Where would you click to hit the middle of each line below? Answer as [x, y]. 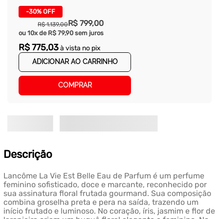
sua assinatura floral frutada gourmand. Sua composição [107, 194]
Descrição [28, 154]
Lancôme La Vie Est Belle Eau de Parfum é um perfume [104, 176]
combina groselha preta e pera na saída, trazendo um [101, 202]
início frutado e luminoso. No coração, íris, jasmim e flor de [109, 211]
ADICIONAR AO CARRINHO [75, 62]
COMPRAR [75, 85]
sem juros [88, 33]
